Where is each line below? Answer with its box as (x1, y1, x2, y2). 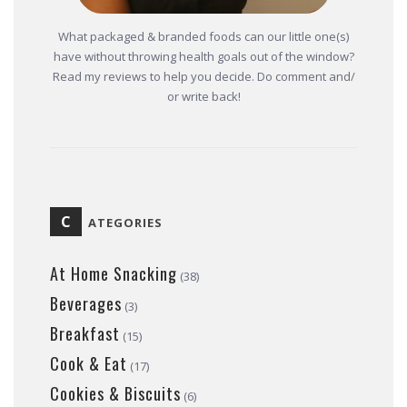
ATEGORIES (88, 214, 163, 232)
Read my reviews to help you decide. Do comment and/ (52, 68, 355, 85)
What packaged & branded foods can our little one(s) (58, 28, 349, 45)
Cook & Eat (50, 352, 127, 376)
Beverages (50, 292, 122, 316)
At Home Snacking (50, 262, 177, 286)
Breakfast (50, 322, 120, 346)
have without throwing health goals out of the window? (53, 48, 354, 65)
